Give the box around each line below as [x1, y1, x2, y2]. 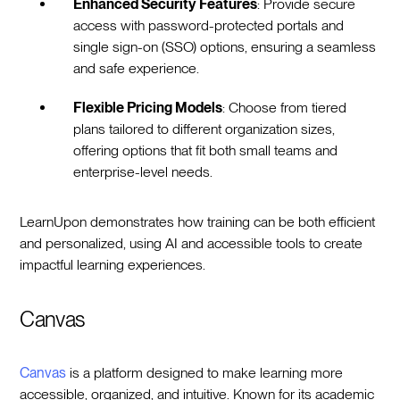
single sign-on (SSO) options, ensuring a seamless [73, 37, 377, 55]
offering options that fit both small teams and [73, 141, 338, 159]
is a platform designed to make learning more [66, 363, 344, 381]
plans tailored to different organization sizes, [73, 120, 336, 137]
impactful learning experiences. [20, 255, 206, 273]
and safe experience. [73, 59, 207, 77]
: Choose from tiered [222, 98, 347, 116]
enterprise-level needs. [73, 162, 221, 180]
